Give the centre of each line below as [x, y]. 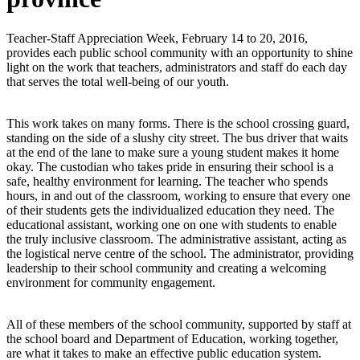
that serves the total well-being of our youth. [118, 81]
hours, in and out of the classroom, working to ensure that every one [178, 195]
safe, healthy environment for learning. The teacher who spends [167, 181]
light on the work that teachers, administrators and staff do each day [177, 67]
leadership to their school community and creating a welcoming [166, 268]
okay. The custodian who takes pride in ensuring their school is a [170, 166]
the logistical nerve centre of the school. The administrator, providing [180, 253]
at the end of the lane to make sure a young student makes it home [173, 152]
